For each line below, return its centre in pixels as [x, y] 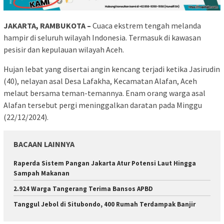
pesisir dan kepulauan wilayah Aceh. [64, 49]
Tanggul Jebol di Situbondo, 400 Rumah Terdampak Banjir [104, 204]
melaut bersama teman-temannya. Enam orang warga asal [104, 93]
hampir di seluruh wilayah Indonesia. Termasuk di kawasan [102, 37]
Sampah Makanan [41, 173]
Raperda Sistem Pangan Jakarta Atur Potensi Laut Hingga [105, 163]
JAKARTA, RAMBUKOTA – [47, 25]
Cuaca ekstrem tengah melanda [146, 25]
